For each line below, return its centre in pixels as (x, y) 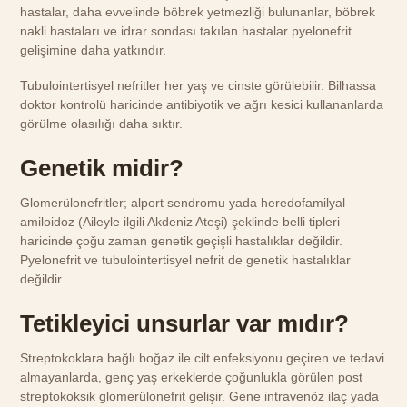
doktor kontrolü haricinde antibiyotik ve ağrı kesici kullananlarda (202, 104)
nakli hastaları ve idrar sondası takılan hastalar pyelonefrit (186, 31)
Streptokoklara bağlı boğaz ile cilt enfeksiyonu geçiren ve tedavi (203, 358)
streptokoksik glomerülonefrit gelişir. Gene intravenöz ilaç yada (200, 397)
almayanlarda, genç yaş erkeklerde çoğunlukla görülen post (192, 377)
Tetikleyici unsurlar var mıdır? (185, 324)
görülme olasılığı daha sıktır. (102, 123)
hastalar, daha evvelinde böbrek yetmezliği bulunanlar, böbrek (198, 12)
